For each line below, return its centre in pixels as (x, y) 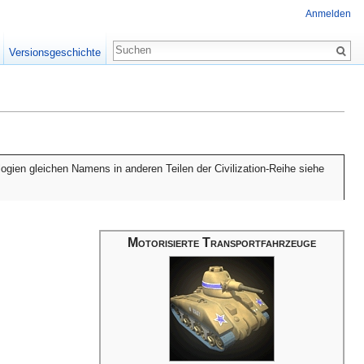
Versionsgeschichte (55, 52)
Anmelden (328, 14)
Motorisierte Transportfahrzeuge (222, 242)
